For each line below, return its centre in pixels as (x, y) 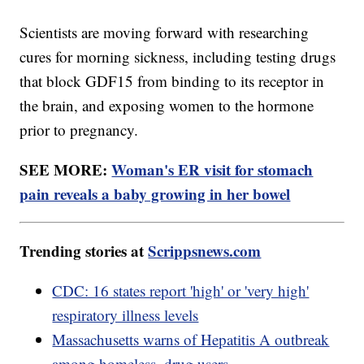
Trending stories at (84, 251)
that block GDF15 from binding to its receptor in (172, 81)
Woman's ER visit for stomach (212, 170)
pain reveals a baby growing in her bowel (155, 194)
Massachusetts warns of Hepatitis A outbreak (191, 340)
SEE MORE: (66, 170)
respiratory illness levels (126, 315)
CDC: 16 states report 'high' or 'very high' (181, 291)
